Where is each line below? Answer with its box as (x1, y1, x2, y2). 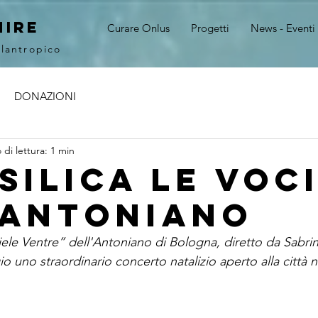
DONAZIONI (14, 89, 76, 103)
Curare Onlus (107, 21, 170, 35)
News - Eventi (251, 21, 315, 35)
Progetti (191, 21, 229, 35)
